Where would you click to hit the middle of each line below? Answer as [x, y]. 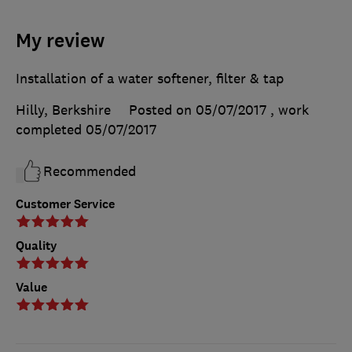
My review [60, 40]
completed [51, 129]
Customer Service [65, 203]
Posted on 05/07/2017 [198, 110]
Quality [37, 245]
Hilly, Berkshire [63, 110]
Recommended [90, 171]
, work [290, 110]
